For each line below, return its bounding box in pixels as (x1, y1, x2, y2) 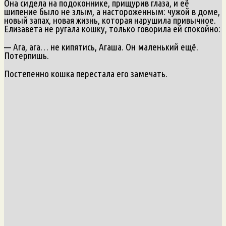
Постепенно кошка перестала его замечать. (4, 68, 167, 79)
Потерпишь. (4, 49, 49, 61)
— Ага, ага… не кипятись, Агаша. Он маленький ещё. (4, 41, 198, 52)
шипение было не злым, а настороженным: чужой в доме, (4, 6, 220, 17)
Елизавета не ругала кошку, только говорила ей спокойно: (4, 23, 220, 34)
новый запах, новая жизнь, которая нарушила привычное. (4, 14, 216, 26)
